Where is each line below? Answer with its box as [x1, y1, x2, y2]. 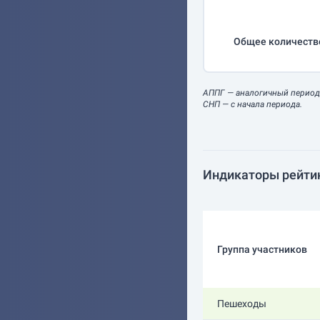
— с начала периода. [220, 99, 302, 109]
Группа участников [217, 244, 307, 255]
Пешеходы [217, 298, 266, 309]
